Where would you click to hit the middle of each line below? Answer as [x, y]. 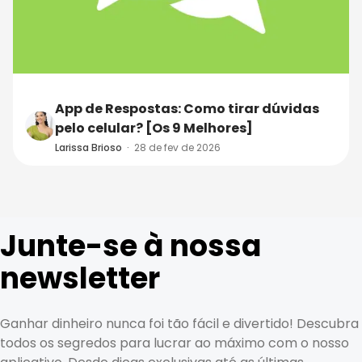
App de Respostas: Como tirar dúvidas [187, 108]
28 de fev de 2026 [177, 147]
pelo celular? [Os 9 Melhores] [154, 128]
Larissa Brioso [88, 147]
